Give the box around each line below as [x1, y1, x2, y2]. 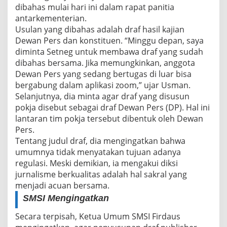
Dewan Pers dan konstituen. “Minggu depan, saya [15, 35, 204, 47]
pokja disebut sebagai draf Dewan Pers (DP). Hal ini [15, 102, 210, 113]
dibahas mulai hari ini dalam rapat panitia [15, 2, 174, 13]
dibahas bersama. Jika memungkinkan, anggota [15, 57, 195, 69]
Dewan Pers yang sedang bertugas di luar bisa [15, 68, 192, 80]
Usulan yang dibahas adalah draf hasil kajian [15, 24, 184, 35]
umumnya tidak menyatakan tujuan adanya [15, 146, 181, 158]
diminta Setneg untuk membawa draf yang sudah [15, 46, 203, 58]
